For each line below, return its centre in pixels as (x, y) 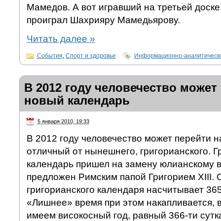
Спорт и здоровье (91, 56)
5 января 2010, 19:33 (63, 122)
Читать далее (58, 39)
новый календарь (77, 101)
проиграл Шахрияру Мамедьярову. (103, 20)
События (50, 56)
